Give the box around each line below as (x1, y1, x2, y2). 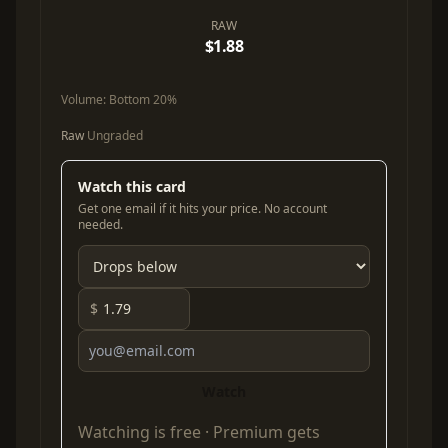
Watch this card (78, 177, 186, 197)
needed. (78, 216, 123, 234)
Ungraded (84, 127, 143, 145)
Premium (213, 421, 283, 444)
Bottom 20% (109, 91, 177, 109)
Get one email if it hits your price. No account (78, 200, 327, 218)
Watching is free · (78, 421, 213, 444)
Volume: (61, 91, 109, 109)
